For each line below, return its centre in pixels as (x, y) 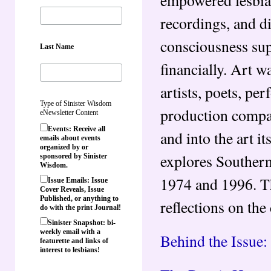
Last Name (57, 46)
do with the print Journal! (80, 207)
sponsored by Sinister (73, 156)
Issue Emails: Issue (78, 180)
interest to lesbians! (70, 250)
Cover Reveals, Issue (72, 189)
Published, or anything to (79, 198)
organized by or (64, 147)
